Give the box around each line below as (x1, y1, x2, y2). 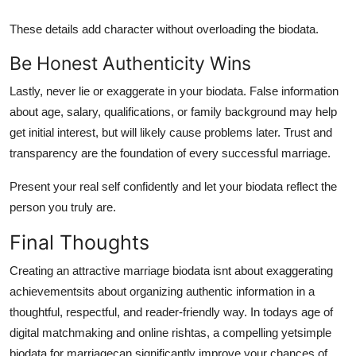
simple (297, 325, 331, 339)
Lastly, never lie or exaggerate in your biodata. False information (10, 83, 339, 98)
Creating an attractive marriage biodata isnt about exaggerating (10, 263, 333, 277)
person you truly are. (10, 199, 116, 214)
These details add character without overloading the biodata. (10, 21, 319, 36)
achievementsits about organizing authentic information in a (10, 284, 315, 298)
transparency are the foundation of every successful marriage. (10, 145, 331, 160)
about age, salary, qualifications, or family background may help (10, 104, 337, 118)
